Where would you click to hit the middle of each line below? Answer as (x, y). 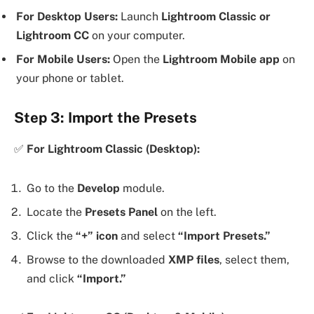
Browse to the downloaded (97, 259)
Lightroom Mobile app (221, 59)
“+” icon (97, 235)
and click (52, 278)
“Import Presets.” (224, 235)
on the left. (187, 212)
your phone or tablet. (70, 78)
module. (142, 188)
